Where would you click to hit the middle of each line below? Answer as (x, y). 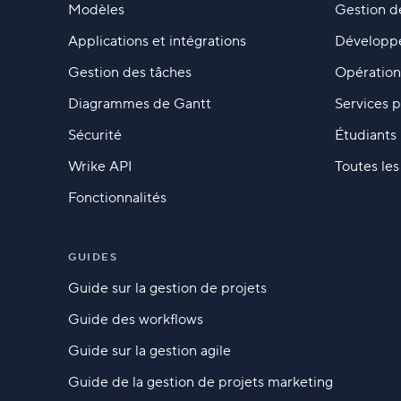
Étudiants (365, 135)
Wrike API (100, 166)
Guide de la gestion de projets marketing (200, 382)
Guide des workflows (136, 319)
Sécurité (95, 135)
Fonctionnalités (117, 197)
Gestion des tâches (130, 72)
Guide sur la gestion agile (149, 350)
